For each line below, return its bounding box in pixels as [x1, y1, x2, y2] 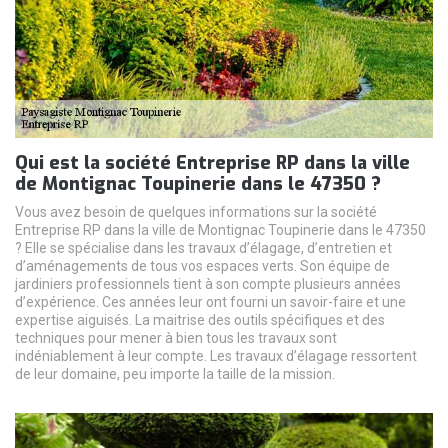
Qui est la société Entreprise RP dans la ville [15, 150, 410, 175]
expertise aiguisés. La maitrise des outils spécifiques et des [15, 311, 385, 328]
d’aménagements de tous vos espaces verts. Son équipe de [15, 257, 390, 274]
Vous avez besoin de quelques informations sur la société [15, 203, 377, 220]
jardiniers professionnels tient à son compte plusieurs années [15, 275, 401, 292]
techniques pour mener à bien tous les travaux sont [15, 329, 337, 346]
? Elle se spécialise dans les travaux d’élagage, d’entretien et [15, 239, 392, 256]
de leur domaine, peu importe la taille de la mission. [15, 365, 335, 382]
